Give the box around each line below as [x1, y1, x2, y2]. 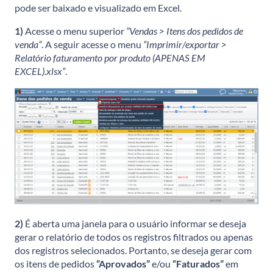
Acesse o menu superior [23, 24, 126, 37]
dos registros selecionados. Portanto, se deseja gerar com [15, 244, 252, 256]
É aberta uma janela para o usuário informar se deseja [23, 218, 246, 229]
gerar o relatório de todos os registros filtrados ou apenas [15, 231, 253, 243]
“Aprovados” [96, 258, 150, 269]
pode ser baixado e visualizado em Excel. [15, 1, 182, 13]
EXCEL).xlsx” [15, 65, 65, 77]
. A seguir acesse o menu [41, 38, 143, 50]
